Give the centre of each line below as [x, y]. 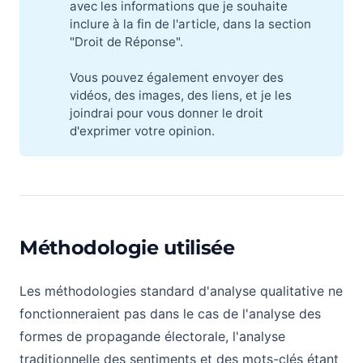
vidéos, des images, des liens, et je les [181, 96]
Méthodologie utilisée [127, 247]
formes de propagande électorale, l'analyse [152, 336]
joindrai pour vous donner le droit [167, 113]
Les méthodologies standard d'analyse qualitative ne [181, 290]
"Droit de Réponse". [127, 42]
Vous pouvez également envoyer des [177, 78]
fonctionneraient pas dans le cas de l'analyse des [170, 313]
